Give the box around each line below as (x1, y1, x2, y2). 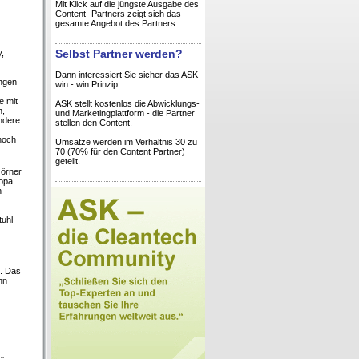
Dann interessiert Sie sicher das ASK (55, 70, 198, 80)
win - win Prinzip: (55, 79, 120, 90)
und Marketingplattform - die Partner (55, 108, 195, 119)
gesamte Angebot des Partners (55, 18, 175, 28)
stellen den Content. (55, 118, 132, 128)
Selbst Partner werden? (55, 48, 183, 61)
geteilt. (55, 156, 80, 167)
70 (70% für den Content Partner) (55, 147, 185, 157)
